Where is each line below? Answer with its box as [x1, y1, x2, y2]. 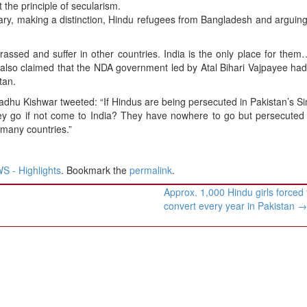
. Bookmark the [61, 162, 130, 177]
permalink [130, 162, 172, 177]
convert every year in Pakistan [164, 198, 298, 212]
